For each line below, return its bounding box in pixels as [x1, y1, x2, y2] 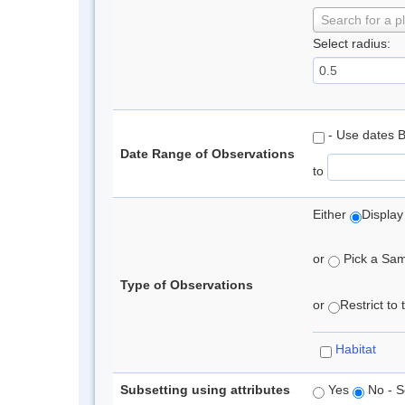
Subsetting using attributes [120, 382, 290, 397]
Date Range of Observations [120, 146, 295, 161]
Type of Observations [120, 278, 253, 292]
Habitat [335, 342, 376, 356]
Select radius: [313, 36, 391, 51]
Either [313, 207, 350, 221]
